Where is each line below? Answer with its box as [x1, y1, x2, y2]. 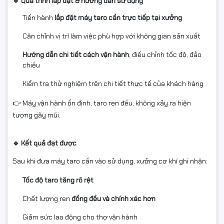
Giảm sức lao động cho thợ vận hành [22, 212, 137, 222]
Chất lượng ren [22, 194, 71, 203]
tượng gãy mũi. [12, 110, 60, 120]
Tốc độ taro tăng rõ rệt [22, 175, 93, 185]
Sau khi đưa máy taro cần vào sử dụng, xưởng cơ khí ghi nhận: [12, 156, 207, 166]
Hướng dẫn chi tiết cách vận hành [22, 50, 129, 59]
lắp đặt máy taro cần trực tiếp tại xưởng [54, 13, 182, 22]
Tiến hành [22, 13, 54, 22]
